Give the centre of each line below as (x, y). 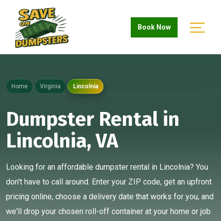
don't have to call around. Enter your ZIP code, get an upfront (109, 182)
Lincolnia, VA (62, 141)
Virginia (51, 86)
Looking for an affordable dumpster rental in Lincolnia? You (107, 167)
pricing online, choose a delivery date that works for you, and (110, 197)
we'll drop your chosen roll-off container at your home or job (108, 211)
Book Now (154, 27)
